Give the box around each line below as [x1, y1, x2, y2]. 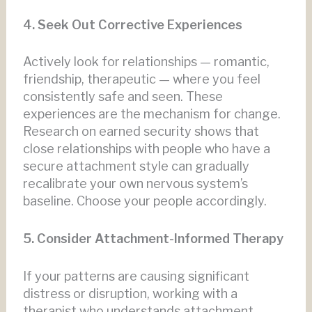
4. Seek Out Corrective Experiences [22, 17, 242, 32]
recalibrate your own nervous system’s [22, 176, 248, 192]
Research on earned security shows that [22, 124, 259, 139]
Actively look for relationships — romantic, [22, 54, 270, 70]
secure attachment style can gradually [22, 159, 249, 174]
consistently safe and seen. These [22, 89, 223, 104]
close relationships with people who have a [22, 141, 270, 157]
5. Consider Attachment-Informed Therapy [22, 231, 283, 247]
